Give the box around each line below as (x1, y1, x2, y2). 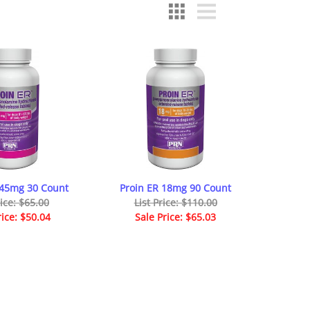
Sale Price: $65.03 (135, 210, 217, 224)
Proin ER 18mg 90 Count (120, 181, 232, 194)
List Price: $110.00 (134, 195, 217, 209)
